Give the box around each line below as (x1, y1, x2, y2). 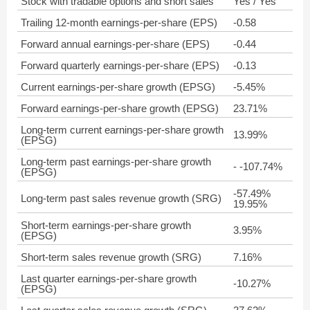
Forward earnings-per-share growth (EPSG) (21, 102, 219, 114)
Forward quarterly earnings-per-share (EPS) (21, 60, 219, 71)
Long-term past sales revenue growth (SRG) (21, 192, 221, 204)
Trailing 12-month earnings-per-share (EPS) (21, 17, 217, 28)
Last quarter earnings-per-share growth (21, 273, 197, 284)
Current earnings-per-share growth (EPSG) (21, 81, 215, 93)
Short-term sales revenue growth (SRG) (21, 251, 201, 263)
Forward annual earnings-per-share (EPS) (21, 38, 210, 50)
